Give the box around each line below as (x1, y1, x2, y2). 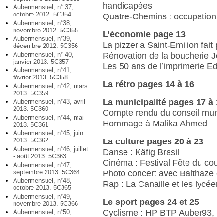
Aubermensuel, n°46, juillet (13, 145, 88, 153)
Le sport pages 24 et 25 (103, 197, 200, 207)
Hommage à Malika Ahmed (103, 118, 208, 128)
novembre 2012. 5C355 (13, 26, 78, 34)
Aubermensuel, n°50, (13, 208, 72, 216)
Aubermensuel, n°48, (13, 177, 72, 185)
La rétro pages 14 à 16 (103, 79, 195, 89)
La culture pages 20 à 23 (103, 136, 204, 146)
